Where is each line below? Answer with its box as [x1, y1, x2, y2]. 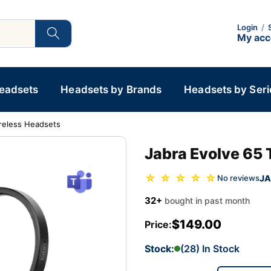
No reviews [217, 173, 260, 183]
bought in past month [165, 195, 250, 206]
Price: [145, 218, 172, 230]
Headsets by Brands [60, 83, 162, 96]
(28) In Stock [180, 242, 240, 255]
